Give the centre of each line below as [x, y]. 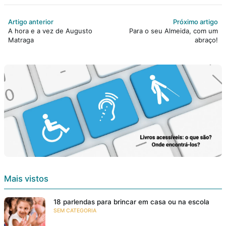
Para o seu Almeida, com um [174, 31]
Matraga [21, 40]
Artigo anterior [31, 21]
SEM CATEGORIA [75, 210]
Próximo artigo [195, 21]
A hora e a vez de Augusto [50, 31]
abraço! [206, 40]
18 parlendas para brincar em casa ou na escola [131, 202]
